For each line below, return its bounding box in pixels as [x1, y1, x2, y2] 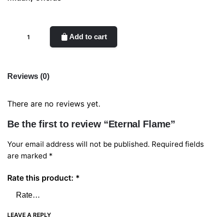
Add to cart [69, 32, 108, 41]
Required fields [152, 139, 204, 149]
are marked [7, 151, 49, 161]
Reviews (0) [7, 72, 49, 81]
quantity [7, 51, 37, 61]
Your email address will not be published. [7, 139, 150, 149]
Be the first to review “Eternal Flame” [7, 119, 175, 130]
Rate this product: [7, 173, 76, 183]
